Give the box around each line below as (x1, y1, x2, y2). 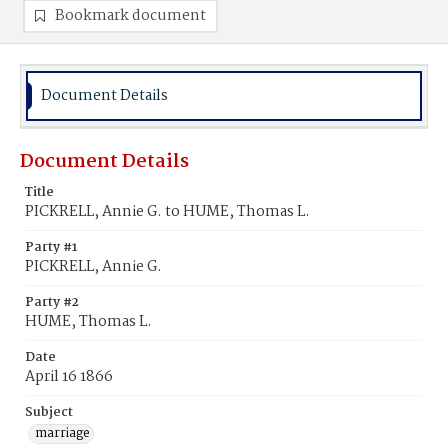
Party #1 (25, 237, 77, 258)
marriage (35, 423, 90, 444)
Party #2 (25, 292, 79, 313)
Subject (25, 402, 73, 423)
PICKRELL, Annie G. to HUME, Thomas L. (25, 200, 310, 224)
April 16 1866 (25, 365, 113, 389)
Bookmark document (55, 4, 206, 28)
